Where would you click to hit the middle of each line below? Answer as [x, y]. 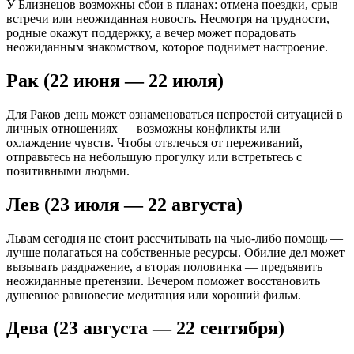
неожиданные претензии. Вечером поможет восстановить [163, 281]
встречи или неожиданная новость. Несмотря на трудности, [168, 18]
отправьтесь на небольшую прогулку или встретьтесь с [154, 156]
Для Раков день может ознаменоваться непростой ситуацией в [175, 114]
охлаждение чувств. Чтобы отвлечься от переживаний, [154, 142]
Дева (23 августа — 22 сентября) [145, 328]
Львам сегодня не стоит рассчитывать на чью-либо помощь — [175, 238]
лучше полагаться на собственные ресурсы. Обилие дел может [175, 252]
